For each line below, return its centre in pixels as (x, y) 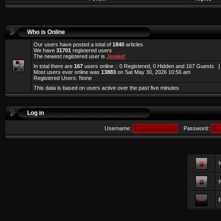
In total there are (54, 66)
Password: (194, 128)
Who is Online (46, 32)
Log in (36, 113)
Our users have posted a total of (73, 44)
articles (134, 44)
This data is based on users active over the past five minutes (106, 88)
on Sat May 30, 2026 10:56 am (153, 72)
